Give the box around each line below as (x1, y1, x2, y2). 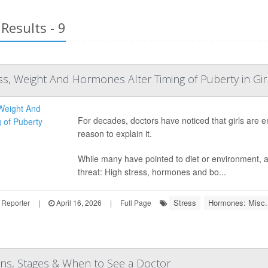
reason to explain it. (77, 127, 152, 139)
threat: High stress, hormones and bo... (77, 166, 226, 178)
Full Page (120, 197, 151, 208)
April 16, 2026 (54, 197, 102, 208)
